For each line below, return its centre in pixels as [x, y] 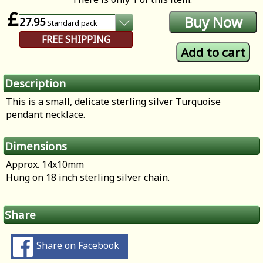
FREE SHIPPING [76, 40]
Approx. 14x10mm [45, 165]
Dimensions [36, 146]
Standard [63, 23]
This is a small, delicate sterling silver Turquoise [113, 102]
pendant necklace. [45, 115]
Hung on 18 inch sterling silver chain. [88, 178]
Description [35, 83]
